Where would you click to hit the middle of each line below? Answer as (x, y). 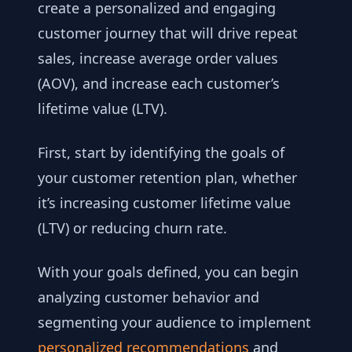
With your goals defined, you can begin (168, 271)
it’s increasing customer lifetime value (164, 202)
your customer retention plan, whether (167, 177)
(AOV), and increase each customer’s (159, 83)
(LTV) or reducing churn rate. (134, 227)
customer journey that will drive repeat (168, 33)
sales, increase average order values (158, 58)
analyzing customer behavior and (148, 297)
